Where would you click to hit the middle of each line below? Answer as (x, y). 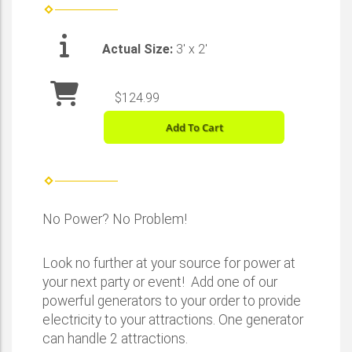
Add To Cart (194, 127)
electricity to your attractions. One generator (173, 319)
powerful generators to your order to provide (172, 301)
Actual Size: (139, 49)
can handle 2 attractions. (115, 338)
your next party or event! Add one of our (160, 282)
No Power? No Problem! (115, 219)
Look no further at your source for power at (169, 263)
